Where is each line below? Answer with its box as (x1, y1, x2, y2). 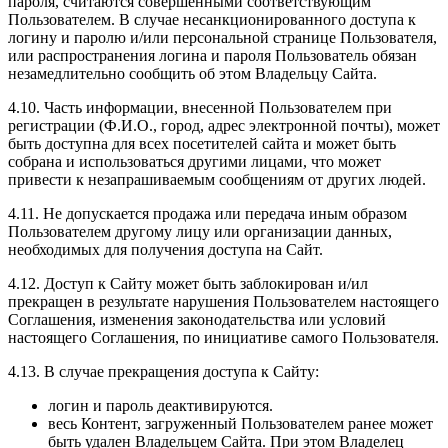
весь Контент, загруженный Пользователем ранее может (48, 415, 433, 433)
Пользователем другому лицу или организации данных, (8, 223, 392, 241)
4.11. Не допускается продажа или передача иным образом (8, 205, 407, 223)
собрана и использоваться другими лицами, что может (8, 153, 381, 171)
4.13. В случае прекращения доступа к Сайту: (8, 363, 319, 381)
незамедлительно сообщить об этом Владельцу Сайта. (8, 65, 377, 83)
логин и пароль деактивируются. (48, 397, 273, 415)
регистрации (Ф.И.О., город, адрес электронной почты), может (8, 117, 440, 135)
